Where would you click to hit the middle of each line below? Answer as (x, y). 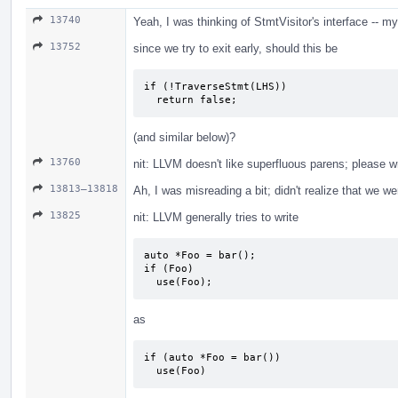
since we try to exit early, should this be (235, 48)
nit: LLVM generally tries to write (216, 217)
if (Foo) (169, 268)
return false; (197, 99)
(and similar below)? (184, 137)
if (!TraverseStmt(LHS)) (215, 86)
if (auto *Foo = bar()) (212, 357)
